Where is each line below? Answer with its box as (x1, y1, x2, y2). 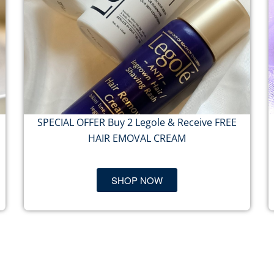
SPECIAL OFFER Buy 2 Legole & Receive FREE (37, 116, 237, 129)
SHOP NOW (111, 174, 163, 187)
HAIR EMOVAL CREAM (88, 131, 186, 145)
